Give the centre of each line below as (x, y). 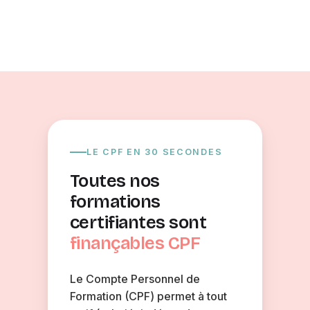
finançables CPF (135, 243)
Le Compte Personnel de (135, 279)
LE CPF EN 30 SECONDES (154, 152)
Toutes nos (115, 181)
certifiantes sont (138, 222)
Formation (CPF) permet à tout (148, 296)
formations (115, 202)
